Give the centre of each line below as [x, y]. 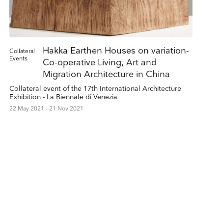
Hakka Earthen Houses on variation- [116, 51]
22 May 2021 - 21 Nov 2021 [46, 109]
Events [18, 59]
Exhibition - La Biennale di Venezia [63, 97]
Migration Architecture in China [106, 75]
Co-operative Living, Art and [99, 63]
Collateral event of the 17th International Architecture [95, 89]
